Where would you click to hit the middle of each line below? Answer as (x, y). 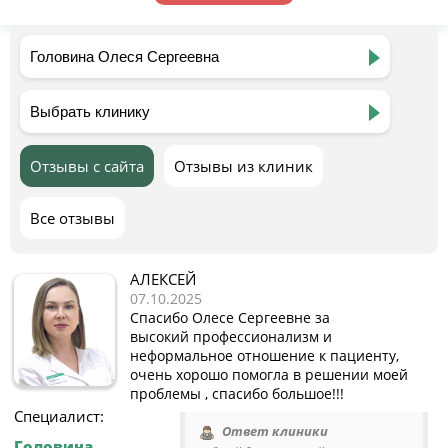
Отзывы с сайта (87, 166)
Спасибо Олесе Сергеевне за (230, 317)
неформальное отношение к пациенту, (264, 355)
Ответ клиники (275, 431)
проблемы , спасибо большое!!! (237, 393)
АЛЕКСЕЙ (163, 279)
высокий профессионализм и (231, 336)
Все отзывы (72, 218)
